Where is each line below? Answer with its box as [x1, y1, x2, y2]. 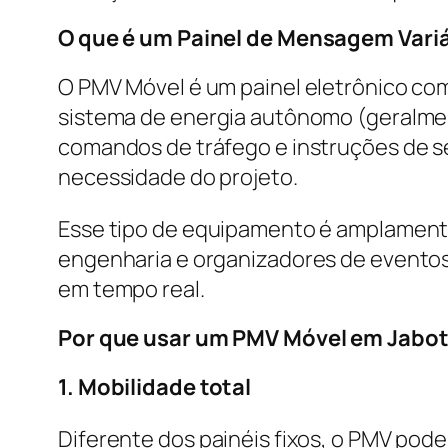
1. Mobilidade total [58, 371, 252, 402]
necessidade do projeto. [58, 161, 298, 192]
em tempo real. [58, 273, 205, 304]
